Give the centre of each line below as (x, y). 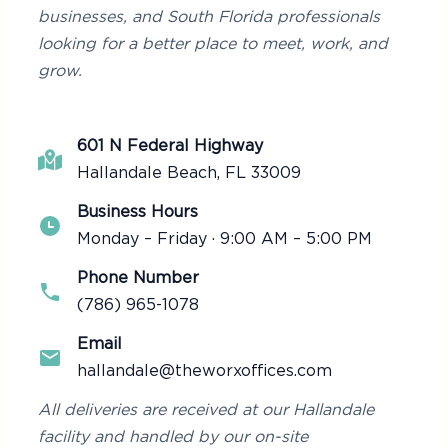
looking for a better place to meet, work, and (213, 44)
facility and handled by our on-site (173, 437)
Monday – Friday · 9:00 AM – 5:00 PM (224, 239)
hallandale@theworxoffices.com (204, 371)
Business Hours (137, 212)
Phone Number (138, 278)
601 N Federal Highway (170, 146)
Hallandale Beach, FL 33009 (189, 173)
